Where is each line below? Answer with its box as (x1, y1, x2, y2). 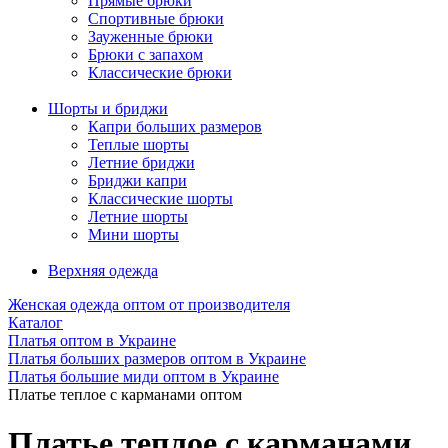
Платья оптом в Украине (8, 332, 176, 349)
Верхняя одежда (48, 262, 158, 279)
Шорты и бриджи (48, 100, 168, 117)
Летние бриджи (88, 154, 195, 171)
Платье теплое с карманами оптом (8, 386, 242, 403)
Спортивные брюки (88, 10, 224, 27)
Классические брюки (88, 64, 232, 81)
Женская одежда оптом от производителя (8, 296, 290, 313)
